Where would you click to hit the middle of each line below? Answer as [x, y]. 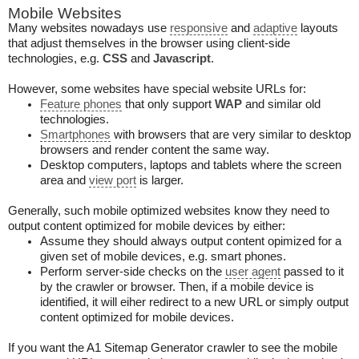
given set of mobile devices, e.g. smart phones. [163, 256]
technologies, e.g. [55, 58]
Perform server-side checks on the [133, 272]
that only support [168, 104]
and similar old [281, 104]
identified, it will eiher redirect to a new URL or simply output [194, 302]
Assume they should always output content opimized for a [191, 241]
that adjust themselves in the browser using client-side [149, 43]
